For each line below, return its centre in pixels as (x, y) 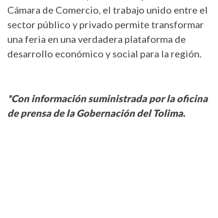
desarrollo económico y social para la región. (104, 53)
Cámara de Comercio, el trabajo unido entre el (108, 9)
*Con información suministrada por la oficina (108, 98)
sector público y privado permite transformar (106, 24)
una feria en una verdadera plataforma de (97, 39)
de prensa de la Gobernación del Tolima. (96, 113)
